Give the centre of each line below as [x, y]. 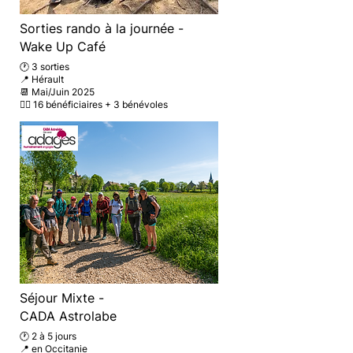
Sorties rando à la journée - [102, 28]
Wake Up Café [63, 46]
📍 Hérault [42, 79]
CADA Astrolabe [68, 316]
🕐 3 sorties [45, 67]
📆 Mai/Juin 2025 [57, 92]
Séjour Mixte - [64, 298]
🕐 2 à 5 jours [48, 336]
